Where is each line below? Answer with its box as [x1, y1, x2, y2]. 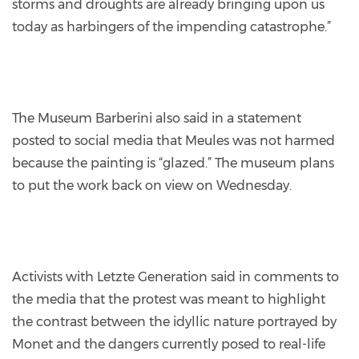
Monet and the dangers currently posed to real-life [12, 336, 325, 352]
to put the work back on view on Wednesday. [12, 177, 292, 193]
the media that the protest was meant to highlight [12, 291, 325, 307]
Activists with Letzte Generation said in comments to [12, 268, 339, 284]
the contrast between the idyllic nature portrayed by [12, 313, 337, 329]
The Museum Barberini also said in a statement [12, 110, 301, 126]
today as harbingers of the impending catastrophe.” [12, 18, 331, 34]
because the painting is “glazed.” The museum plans [12, 155, 334, 171]
